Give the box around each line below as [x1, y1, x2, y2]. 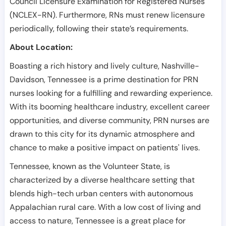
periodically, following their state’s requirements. [10, 23, 188, 34]
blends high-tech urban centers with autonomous [10, 188, 193, 199]
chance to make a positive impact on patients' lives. [10, 142, 200, 153]
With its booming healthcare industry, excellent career [10, 101, 210, 112]
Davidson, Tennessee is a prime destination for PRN [10, 74, 198, 85]
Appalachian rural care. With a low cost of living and [10, 202, 201, 212]
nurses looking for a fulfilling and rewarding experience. [10, 88, 212, 98]
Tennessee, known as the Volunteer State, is [10, 161, 170, 172]
